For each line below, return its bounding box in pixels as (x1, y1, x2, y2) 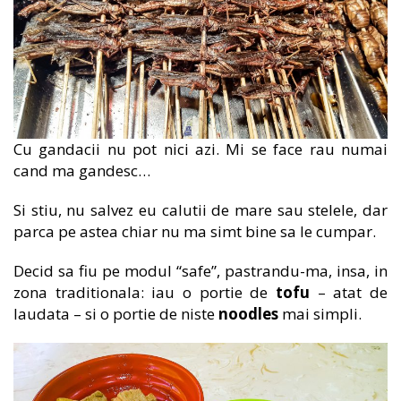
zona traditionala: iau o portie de (13, 282, 276, 303)
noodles (218, 303, 278, 325)
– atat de (310, 282, 388, 303)
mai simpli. (278, 303, 362, 325)
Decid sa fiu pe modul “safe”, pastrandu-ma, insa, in (13, 260, 388, 282)
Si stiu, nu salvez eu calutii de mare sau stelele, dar (13, 200, 388, 221)
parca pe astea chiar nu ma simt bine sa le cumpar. (13, 221, 376, 243)
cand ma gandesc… (13, 160, 150, 182)
